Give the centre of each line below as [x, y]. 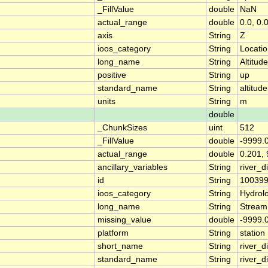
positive [112, 75]
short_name [120, 246]
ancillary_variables [133, 167]
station [252, 233]
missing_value [124, 220]
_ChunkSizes [122, 128]
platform [113, 233]
